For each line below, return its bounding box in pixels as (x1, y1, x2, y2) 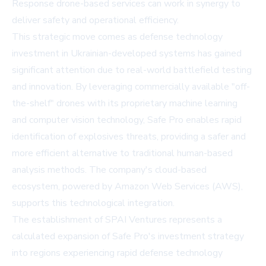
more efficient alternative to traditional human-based (12, 147, 233, 160)
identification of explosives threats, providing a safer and (12, 130, 246, 144)
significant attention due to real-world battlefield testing (12, 64, 252, 77)
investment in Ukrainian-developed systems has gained (12, 47, 242, 61)
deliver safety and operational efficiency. (12, 14, 179, 27)
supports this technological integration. (12, 197, 175, 210)
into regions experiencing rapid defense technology (12, 246, 223, 260)
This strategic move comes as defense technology (12, 30, 223, 44)
